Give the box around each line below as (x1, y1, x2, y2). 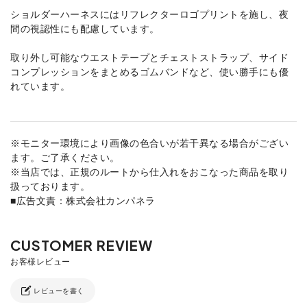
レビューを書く (31, 286, 84, 295)
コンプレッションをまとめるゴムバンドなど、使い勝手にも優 (10, 65, 288, 78)
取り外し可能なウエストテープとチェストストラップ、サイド (10, 51, 288, 64)
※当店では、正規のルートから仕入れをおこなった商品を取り (10, 165, 288, 178)
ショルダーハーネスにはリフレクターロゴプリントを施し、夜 (10, 8, 288, 21)
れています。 (10, 79, 70, 93)
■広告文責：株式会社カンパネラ (10, 194, 156, 207)
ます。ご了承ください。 (10, 151, 120, 164)
